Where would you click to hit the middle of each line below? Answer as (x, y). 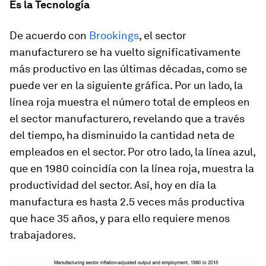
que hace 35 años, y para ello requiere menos (120, 218)
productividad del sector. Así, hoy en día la (113, 185)
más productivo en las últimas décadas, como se (128, 69)
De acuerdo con (49, 35)
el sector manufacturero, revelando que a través (127, 118)
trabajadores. (43, 235)
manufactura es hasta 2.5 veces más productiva (127, 202)
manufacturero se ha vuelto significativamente (125, 52)
